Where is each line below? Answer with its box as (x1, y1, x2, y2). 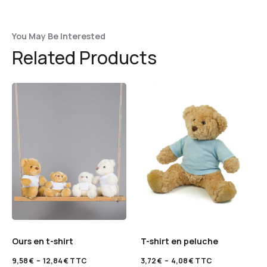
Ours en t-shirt (12, 235, 73, 247)
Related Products (12, 45, 157, 70)
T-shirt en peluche (141, 235, 218, 247)
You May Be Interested (12, 30, 105, 42)
